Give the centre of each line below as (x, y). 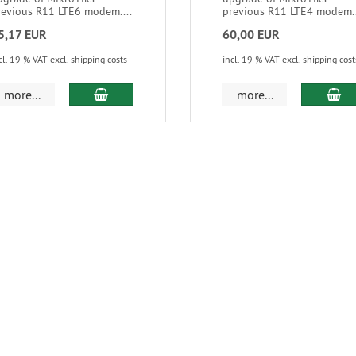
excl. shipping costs (88, 59)
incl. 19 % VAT (252, 59)
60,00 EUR (251, 34)
